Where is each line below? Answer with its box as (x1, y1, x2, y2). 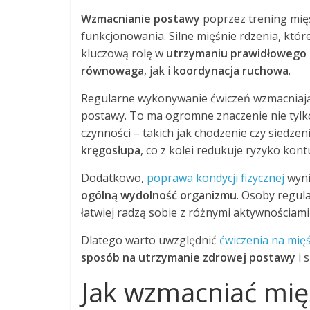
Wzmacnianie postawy (81, 10, 200, 26)
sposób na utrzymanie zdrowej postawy (81, 249, 295, 265)
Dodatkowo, (81, 170, 147, 185)
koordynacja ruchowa (173, 62, 289, 78)
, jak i (144, 62, 173, 78)
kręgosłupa (81, 142, 140, 158)
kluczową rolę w (81, 45, 166, 61)
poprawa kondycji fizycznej (147, 170, 284, 185)
